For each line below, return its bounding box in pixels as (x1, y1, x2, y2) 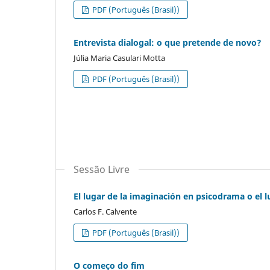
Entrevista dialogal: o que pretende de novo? (74, 36, 262, 48)
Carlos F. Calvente (74, 206, 137, 217)
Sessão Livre (74, 162, 130, 176)
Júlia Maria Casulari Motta (74, 52, 165, 63)
